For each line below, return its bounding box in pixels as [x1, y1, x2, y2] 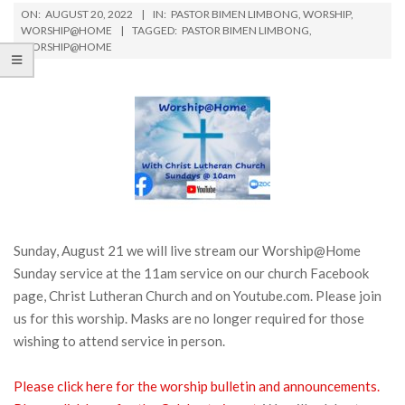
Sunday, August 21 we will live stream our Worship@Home [14, 242, 361, 259]
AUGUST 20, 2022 [45, 7, 133, 21]
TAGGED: [132, 24, 177, 37]
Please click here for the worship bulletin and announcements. [14, 378, 380, 394]
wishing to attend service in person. [14, 333, 225, 349]
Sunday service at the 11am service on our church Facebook [14, 265, 369, 281]
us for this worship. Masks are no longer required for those [14, 310, 364, 326]
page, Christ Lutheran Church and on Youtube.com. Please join [14, 287, 381, 304]
